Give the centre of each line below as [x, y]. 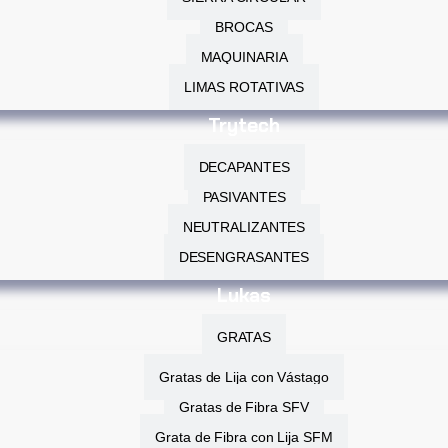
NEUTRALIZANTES [244, 227]
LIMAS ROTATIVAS [244, 87]
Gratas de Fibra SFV [244, 407]
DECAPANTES [244, 167]
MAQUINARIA [244, 57]
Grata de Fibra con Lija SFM [244, 437]
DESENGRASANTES [244, 257]
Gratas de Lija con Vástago [244, 377]
